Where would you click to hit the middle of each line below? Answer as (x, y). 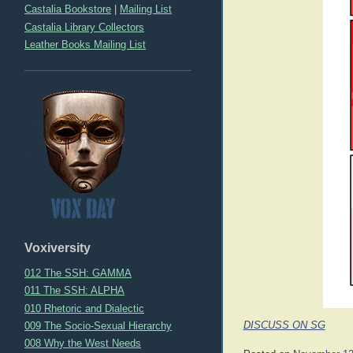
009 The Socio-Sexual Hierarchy (98, 325)
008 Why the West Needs (83, 344)
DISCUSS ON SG (284, 326)
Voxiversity (58, 247)
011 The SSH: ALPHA (75, 291)
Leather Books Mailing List (85, 44)
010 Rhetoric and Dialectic (85, 308)
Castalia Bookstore (68, 9)
